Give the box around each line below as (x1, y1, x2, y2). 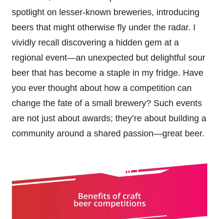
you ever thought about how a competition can (12, 83, 192, 93)
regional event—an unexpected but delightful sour (12, 53, 205, 63)
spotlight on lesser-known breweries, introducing (12, 7, 199, 18)
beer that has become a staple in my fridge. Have (12, 68, 203, 78)
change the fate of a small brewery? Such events (12, 98, 202, 109)
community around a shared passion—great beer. (12, 129, 204, 139)
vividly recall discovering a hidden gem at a (12, 38, 179, 48)
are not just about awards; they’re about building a (12, 113, 206, 124)
